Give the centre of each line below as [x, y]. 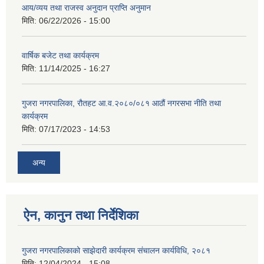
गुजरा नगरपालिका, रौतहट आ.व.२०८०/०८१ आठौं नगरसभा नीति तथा [121, 103]
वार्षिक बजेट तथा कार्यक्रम [60, 56]
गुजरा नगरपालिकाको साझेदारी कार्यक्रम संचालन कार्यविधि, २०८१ [116, 250]
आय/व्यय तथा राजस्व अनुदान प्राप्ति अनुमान [86, 8]
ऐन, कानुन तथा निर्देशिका [81, 215]
